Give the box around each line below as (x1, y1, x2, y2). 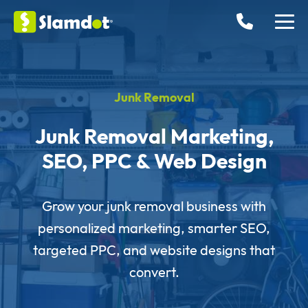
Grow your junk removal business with (42, 197, 266, 214)
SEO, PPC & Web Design (41, 148, 267, 174)
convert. (129, 263, 179, 280)
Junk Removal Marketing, (34, 123, 274, 149)
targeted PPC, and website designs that (33, 241, 275, 258)
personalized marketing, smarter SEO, (38, 219, 270, 236)
